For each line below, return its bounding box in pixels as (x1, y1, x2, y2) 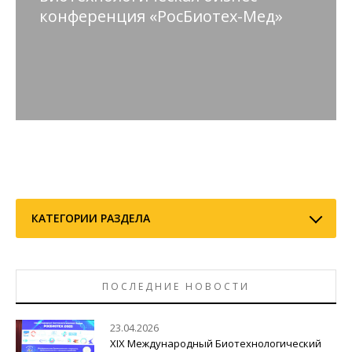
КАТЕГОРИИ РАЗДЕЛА (31, 211, 150, 226)
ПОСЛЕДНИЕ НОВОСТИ (102, 280, 250, 294)
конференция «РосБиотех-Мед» (39, 5, 283, 27)
